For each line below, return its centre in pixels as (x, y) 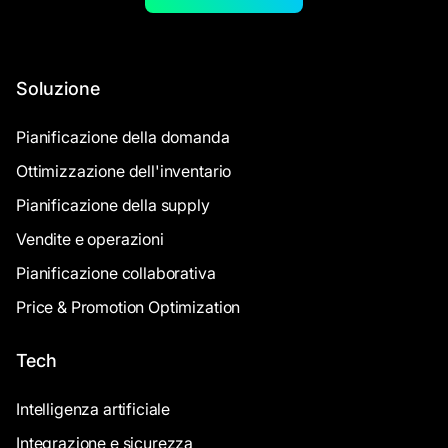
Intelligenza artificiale (93, 409)
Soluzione (58, 89)
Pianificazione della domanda (123, 137)
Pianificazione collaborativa (116, 273)
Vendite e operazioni (90, 239)
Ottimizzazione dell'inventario (124, 171)
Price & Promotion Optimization (128, 307)
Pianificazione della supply (113, 205)
